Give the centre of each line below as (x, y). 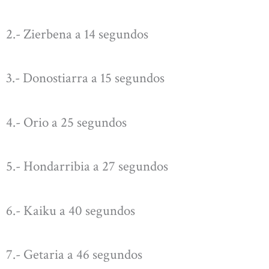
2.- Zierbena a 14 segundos (77, 34)
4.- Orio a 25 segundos (66, 122)
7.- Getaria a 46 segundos (74, 255)
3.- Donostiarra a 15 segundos (85, 78)
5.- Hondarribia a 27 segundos (87, 167)
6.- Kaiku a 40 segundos (71, 210)
